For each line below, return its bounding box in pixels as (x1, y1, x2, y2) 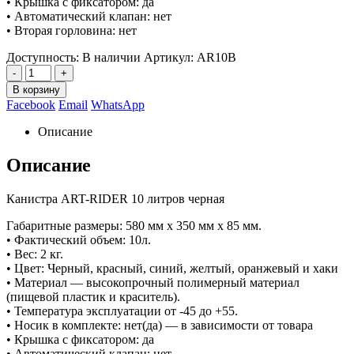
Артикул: (144, 50, 197, 64)
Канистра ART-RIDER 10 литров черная (6, 191, 224, 205)
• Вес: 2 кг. (6, 247, 63, 261)
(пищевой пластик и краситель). (6, 289, 180, 303)
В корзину (13, 83, 60, 96)
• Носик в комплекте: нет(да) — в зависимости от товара (6, 318, 313, 332)
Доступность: (6, 50, 82, 64)
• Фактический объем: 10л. (6, 232, 151, 247)
